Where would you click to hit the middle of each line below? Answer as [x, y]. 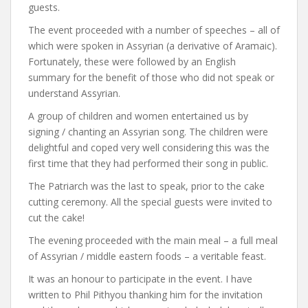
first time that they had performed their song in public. [148, 164]
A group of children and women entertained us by [138, 116]
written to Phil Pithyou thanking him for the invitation [145, 295]
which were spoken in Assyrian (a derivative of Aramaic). [153, 46]
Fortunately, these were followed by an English [132, 62]
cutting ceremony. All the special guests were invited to [150, 202]
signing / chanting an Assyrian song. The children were [148, 132]
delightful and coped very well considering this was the [149, 148]
